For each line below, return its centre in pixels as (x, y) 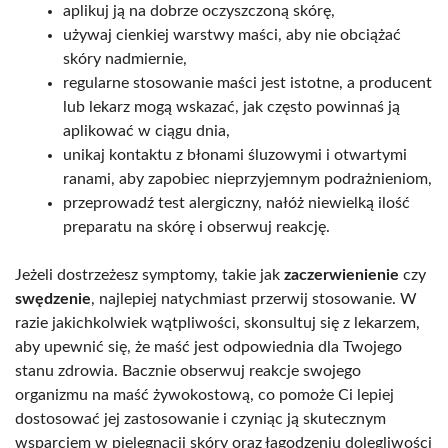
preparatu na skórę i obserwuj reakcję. (196, 226)
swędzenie (53, 298)
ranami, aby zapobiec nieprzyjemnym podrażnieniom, (247, 178)
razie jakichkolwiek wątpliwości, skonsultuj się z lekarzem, (217, 322)
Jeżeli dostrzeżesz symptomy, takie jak (149, 274)
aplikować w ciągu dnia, (146, 130)
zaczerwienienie (341, 274)
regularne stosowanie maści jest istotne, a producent (247, 82)
